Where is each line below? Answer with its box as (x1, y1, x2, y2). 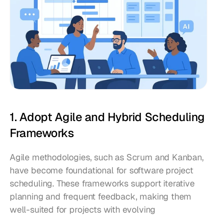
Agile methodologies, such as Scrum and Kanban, (10, 152, 204, 163)
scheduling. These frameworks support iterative (10, 178, 195, 189)
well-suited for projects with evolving (10, 204, 156, 216)
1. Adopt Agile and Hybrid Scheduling (10, 109, 205, 125)
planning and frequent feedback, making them (10, 191, 192, 202)
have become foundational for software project (10, 165, 193, 176)
